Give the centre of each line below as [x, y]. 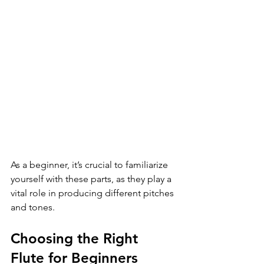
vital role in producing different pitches [93, 193]
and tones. [33, 207]
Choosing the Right [76, 239]
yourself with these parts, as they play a [92, 179]
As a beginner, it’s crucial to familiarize [90, 165]
